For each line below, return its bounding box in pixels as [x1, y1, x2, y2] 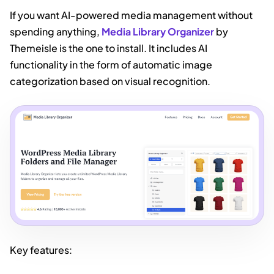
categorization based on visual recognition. [10, 74, 210, 87]
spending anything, [10, 24, 102, 38]
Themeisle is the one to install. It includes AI [10, 41, 207, 54]
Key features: [10, 243, 72, 257]
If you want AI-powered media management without [10, 8, 253, 21]
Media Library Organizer [102, 24, 214, 38]
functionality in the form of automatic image [10, 57, 212, 71]
